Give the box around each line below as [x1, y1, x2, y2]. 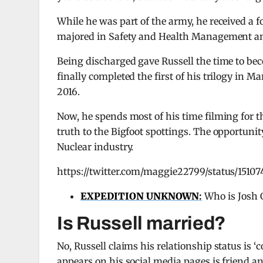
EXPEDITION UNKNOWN [80, 190, 200, 202]
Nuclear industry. [57, 141, 134, 153]
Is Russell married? [57, 213, 227, 234]
